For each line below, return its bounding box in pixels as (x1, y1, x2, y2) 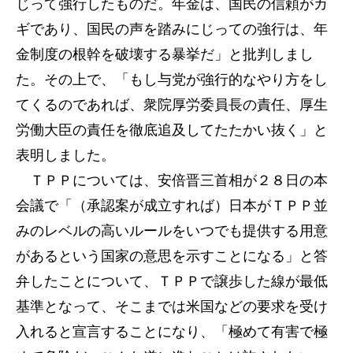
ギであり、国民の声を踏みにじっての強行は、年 (16, 21, 328, 37)
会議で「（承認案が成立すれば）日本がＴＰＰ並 (16, 198, 328, 214)
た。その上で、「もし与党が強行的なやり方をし (16, 72, 328, 87)
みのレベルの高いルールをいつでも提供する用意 (16, 223, 328, 239)
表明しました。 (16, 147, 115, 163)
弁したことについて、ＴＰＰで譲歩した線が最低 (16, 273, 328, 289)
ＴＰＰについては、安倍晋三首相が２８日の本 (16, 173, 328, 188)
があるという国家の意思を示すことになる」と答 (16, 248, 328, 264)
